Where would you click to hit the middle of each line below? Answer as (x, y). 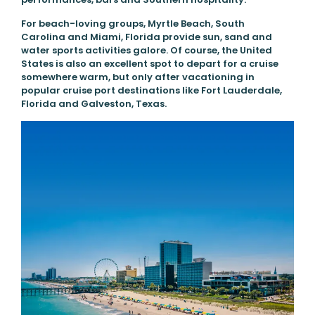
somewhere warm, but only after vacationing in (137, 77)
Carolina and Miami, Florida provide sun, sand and (146, 37)
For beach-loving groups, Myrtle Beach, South (133, 23)
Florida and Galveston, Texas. (94, 103)
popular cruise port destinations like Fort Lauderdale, (151, 90)
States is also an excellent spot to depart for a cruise (149, 63)
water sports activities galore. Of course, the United (146, 50)
